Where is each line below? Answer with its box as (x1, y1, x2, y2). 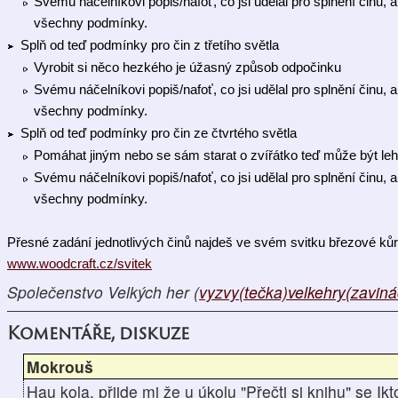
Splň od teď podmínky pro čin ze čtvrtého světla (20, 126, 297, 141)
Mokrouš (26, 354, 93, 378)
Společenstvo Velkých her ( (7, 281, 199, 304)
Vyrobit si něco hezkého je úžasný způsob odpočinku (34, 60, 341, 76)
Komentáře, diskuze (7, 319, 189, 346)
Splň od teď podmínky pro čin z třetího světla (20, 38, 279, 53)
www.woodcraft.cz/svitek (7, 257, 152, 272)
